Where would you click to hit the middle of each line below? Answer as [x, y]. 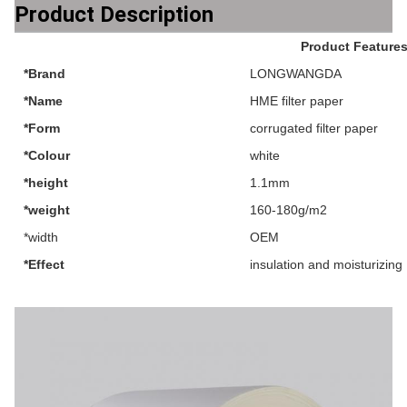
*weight [47, 210]
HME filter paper [297, 101]
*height [46, 183]
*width [41, 237]
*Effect [44, 264]
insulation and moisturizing [326, 264]
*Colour [47, 155]
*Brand [45, 74]
